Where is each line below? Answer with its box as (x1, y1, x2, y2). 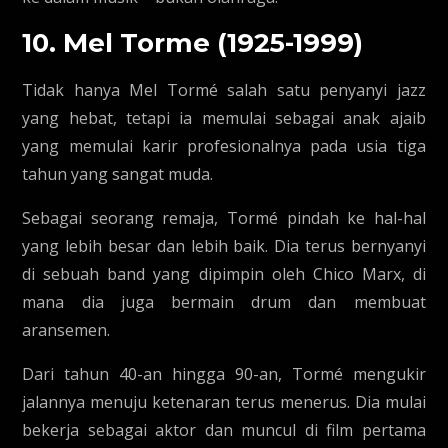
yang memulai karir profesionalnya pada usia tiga (22, 135, 426, 157)
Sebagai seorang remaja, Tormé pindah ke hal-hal (22, 207, 426, 229)
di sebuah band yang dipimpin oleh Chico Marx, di (22, 263, 426, 285)
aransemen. (22, 319, 111, 341)
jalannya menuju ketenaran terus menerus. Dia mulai (22, 391, 426, 413)
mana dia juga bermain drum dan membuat (22, 291, 426, 313)
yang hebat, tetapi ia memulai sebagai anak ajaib (22, 107, 426, 129)
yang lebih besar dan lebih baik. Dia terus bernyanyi (22, 235, 426, 257)
